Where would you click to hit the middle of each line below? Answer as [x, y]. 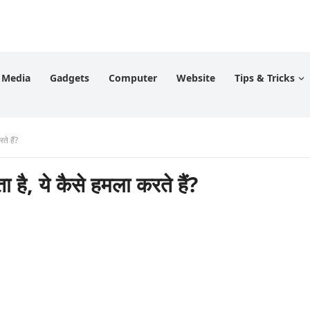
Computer [133, 78]
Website [196, 78]
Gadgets [70, 78]
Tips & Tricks [265, 78]
